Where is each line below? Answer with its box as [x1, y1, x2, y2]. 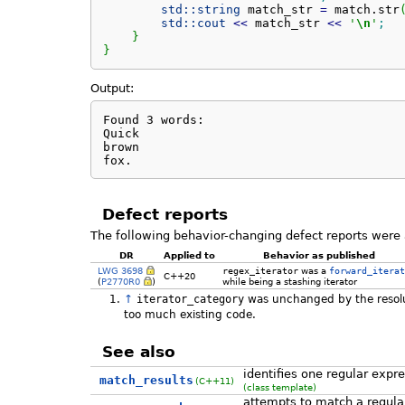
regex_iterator [221, 264, 298, 276]
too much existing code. [123, 308, 256, 322]
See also [101, 342, 175, 361]
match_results [99, 372, 193, 387]
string [196, 2, 240, 16]
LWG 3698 [97, 264, 143, 276]
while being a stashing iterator [221, 275, 357, 287]
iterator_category [136, 293, 244, 306]
